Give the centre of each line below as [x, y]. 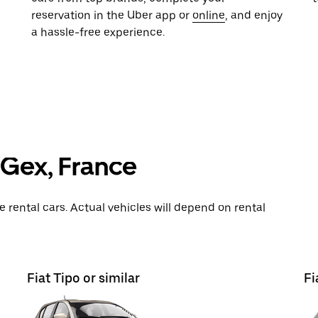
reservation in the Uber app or [112, 15]
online [209, 15]
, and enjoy [254, 15]
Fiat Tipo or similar [83, 278]
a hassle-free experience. [98, 32]
